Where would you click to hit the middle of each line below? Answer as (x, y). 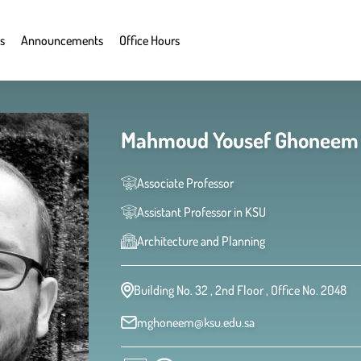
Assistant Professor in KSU (201, 212)
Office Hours (149, 40)
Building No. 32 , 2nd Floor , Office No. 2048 (240, 290)
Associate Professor (185, 183)
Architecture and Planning (201, 241)
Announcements (62, 40)
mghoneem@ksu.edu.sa (196, 322)
